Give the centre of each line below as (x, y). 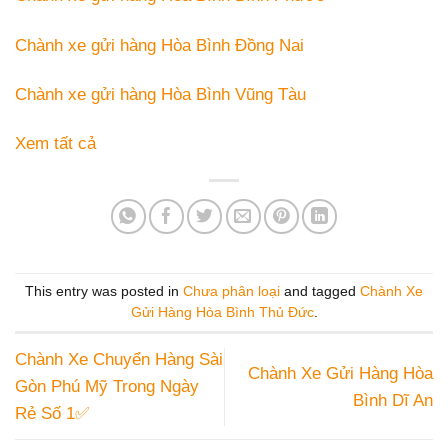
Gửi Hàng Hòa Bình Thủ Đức (222, 313)
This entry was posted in (104, 292)
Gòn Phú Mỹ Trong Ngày (107, 387)
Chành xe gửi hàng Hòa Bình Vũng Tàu (160, 94)
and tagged (320, 292)
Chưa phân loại (231, 292)
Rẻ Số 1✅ (52, 414)
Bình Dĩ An (393, 400)
